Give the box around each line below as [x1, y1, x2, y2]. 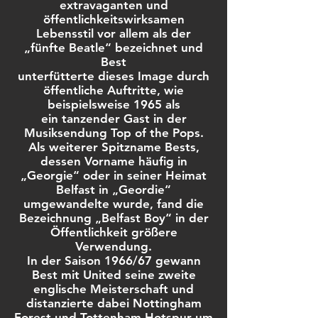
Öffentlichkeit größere [50, 225, 177, 239]
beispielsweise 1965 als [47, 97, 180, 111]
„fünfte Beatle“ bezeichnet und [24, 40, 203, 55]
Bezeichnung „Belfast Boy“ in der [18, 211, 209, 225]
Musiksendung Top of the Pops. [23, 126, 204, 140]
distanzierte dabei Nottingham [26, 296, 202, 310]
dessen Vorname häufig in [40, 154, 187, 168]
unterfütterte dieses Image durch [18, 69, 209, 83]
